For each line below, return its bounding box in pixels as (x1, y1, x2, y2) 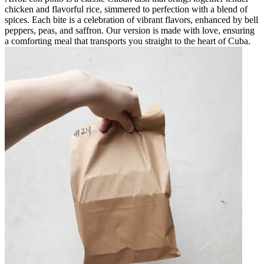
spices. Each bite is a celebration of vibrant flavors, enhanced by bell (5, 14, 258, 25)
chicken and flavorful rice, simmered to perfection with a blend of (5, 4, 247, 14)
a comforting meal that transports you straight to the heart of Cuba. (5, 35, 250, 46)
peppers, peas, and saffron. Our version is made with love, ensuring (5, 25, 255, 35)
